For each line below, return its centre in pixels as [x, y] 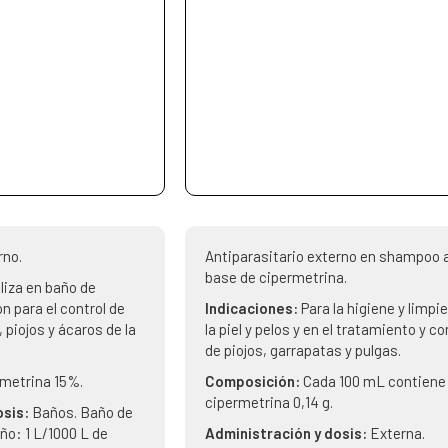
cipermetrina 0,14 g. [268, 402]
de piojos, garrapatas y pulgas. [302, 350]
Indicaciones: [252, 308]
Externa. [397, 433]
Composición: [253, 381]
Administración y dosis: [287, 433]
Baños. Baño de [83, 412]
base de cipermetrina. [275, 277]
